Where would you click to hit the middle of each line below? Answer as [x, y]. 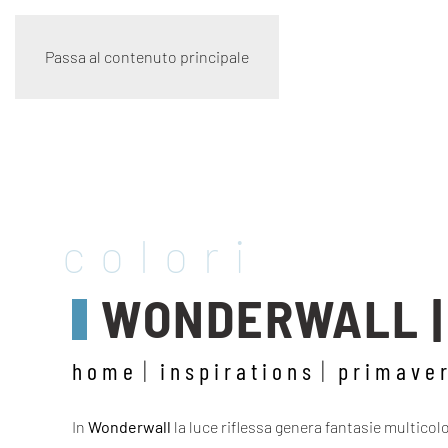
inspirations [238, 370]
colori [161, 255]
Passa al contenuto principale [147, 56]
